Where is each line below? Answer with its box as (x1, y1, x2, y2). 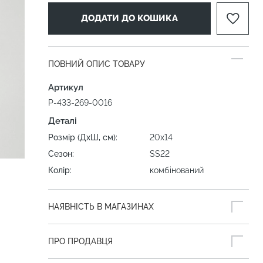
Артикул (48, 82, 83, 93)
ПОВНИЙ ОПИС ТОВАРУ (48, 59, 145, 69)
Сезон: (48, 149, 74, 159)
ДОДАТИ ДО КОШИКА (81, 13, 178, 23)
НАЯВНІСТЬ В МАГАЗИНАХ (48, 202, 154, 211)
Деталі (48, 116, 77, 126)
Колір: (48, 166, 72, 175)
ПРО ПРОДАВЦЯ (48, 237, 113, 246)
